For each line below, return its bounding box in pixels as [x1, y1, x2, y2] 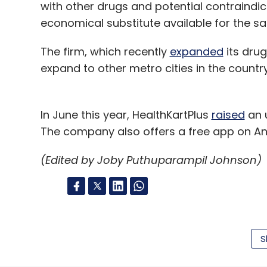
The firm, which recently [40, 44, 170, 59]
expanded [169, 44, 223, 59]
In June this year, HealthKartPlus [40, 107, 212, 122]
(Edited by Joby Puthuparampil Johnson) [40, 153, 262, 167]
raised [211, 107, 245, 122]
